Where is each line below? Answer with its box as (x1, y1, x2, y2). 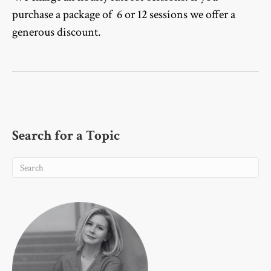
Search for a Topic (12, 126, 120, 145)
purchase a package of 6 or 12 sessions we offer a (12, 7, 235, 23)
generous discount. (12, 24, 101, 41)
